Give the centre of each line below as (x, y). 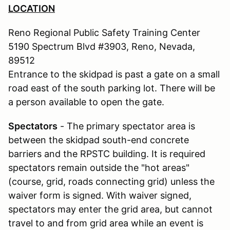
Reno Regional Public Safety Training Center (104, 32)
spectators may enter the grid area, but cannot (110, 209)
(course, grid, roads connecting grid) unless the (111, 181)
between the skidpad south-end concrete (99, 140)
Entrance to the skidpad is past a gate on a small (114, 74)
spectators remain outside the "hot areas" (99, 167)
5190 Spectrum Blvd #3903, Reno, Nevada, (102, 46)
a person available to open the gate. (86, 102)
